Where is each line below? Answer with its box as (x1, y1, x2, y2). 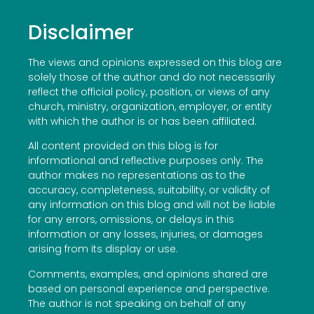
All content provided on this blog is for (28, 139, 218, 153)
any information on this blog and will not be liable (28, 198, 275, 212)
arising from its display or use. (28, 242, 178, 257)
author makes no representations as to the (28, 168, 245, 183)
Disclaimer (28, 18, 134, 46)
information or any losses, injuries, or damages (28, 227, 263, 242)
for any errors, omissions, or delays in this (28, 212, 234, 227)
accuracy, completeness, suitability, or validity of (28, 183, 270, 198)
